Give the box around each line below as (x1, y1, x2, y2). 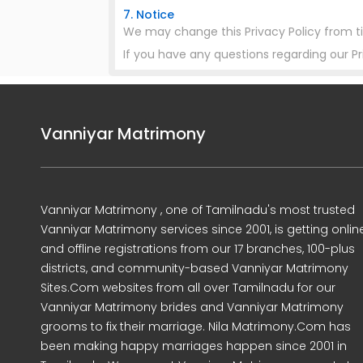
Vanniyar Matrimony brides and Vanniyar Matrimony (41, 299, 344, 315)
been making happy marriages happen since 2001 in (41, 338, 347, 354)
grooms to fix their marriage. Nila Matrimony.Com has (41, 318, 351, 335)
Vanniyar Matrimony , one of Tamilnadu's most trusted (41, 202, 355, 218)
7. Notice (123, 6, 175, 23)
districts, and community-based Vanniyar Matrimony (41, 260, 348, 276)
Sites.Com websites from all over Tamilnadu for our (41, 280, 335, 296)
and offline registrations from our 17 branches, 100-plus (41, 241, 355, 257)
